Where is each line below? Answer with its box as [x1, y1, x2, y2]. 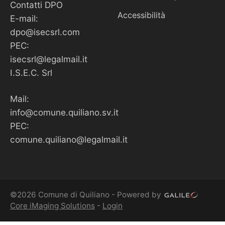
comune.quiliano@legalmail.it [10, 134, 128, 145]
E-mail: [10, 13, 38, 24]
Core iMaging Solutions [10, 201, 95, 211]
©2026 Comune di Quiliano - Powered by [10, 190, 163, 200]
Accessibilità [118, 10, 165, 21]
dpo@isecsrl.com [10, 27, 80, 38]
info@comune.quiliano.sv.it [10, 107, 119, 118]
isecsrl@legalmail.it [10, 54, 87, 65]
